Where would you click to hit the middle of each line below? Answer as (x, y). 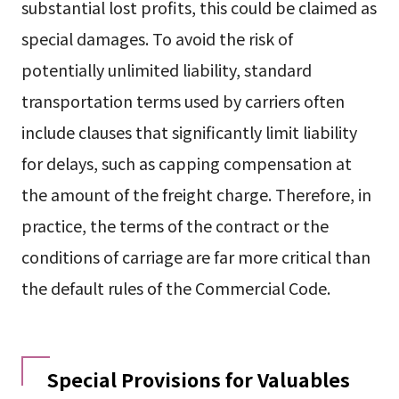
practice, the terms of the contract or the (175, 226)
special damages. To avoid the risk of (157, 39)
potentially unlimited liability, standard (166, 70)
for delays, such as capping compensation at (186, 163)
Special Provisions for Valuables (198, 379)
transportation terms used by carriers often (183, 101)
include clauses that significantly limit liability (189, 132)
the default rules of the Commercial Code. (175, 288)
